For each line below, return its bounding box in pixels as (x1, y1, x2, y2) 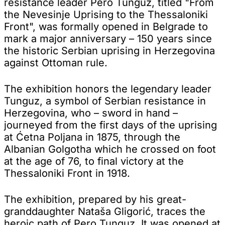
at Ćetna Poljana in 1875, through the (4, 131, 180, 143)
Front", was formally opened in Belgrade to (4, 20, 208, 33)
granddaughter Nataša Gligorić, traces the (4, 205, 205, 217)
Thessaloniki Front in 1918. (4, 167, 130, 179)
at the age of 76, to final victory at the (4, 155, 184, 167)
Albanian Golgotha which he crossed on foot (4, 143, 216, 155)
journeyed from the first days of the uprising (4, 119, 217, 131)
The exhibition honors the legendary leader (4, 82, 211, 95)
